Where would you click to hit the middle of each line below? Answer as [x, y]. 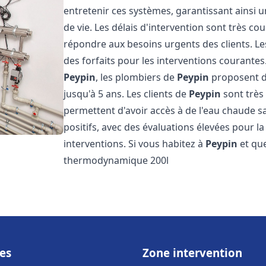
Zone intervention [192, 253]
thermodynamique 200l [116, 160]
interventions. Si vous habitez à [135, 144]
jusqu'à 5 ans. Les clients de [126, 94]
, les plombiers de [137, 77]
